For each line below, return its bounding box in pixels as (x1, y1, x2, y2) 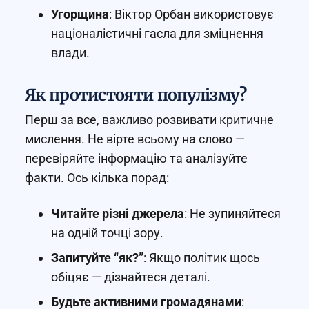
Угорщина (51, 7, 109, 22)
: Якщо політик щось (143, 250, 260, 266)
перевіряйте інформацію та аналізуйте (25, 151, 248, 166)
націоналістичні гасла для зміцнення (51, 26, 263, 41)
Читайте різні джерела (51, 206, 184, 221)
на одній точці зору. (51, 226, 163, 241)
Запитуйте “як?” (51, 250, 143, 266)
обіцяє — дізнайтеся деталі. (51, 270, 210, 285)
